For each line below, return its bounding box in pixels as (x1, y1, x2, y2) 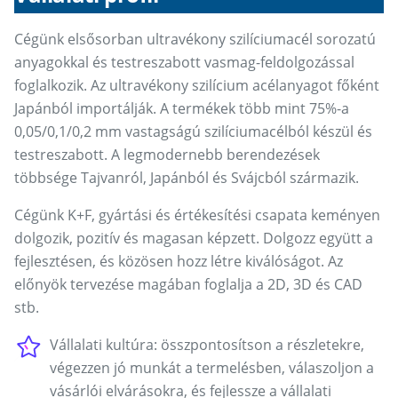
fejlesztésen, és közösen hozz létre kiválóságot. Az (14, 251, 343, 272)
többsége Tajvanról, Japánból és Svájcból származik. (14, 168, 359, 188)
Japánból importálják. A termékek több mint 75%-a (14, 99, 349, 119)
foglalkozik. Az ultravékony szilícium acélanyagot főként (14, 76, 379, 96)
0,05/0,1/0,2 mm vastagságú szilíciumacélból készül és (14, 122, 372, 142)
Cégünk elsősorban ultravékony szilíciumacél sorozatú (14, 29, 376, 50)
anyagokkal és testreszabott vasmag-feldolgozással (14, 52, 354, 73)
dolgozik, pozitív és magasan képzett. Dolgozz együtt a (14, 228, 373, 249)
